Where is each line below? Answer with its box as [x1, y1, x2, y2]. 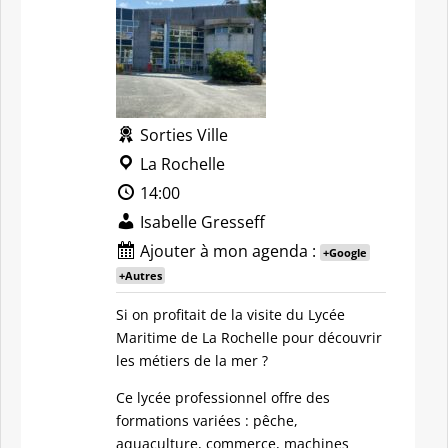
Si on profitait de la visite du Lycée [116, 305, 345, 324]
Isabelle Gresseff [136, 211, 265, 233]
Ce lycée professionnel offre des [116, 388, 330, 407]
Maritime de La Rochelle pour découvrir [116, 328, 382, 347]
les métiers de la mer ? [116, 351, 268, 370]
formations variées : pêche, [116, 411, 298, 430]
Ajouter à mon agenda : [136, 240, 320, 262]
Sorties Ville [136, 124, 228, 146]
